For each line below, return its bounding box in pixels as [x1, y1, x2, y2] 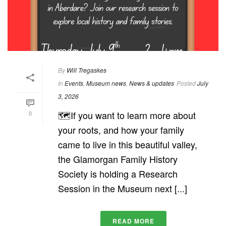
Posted [177, 79, 196, 88]
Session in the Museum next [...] [58, 182, 187, 195]
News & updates [129, 79, 174, 88]
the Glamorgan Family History [58, 152, 178, 166]
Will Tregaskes [67, 66, 106, 75]
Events [65, 79, 83, 88]
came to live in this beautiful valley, [58, 138, 197, 151]
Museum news [86, 79, 126, 88]
